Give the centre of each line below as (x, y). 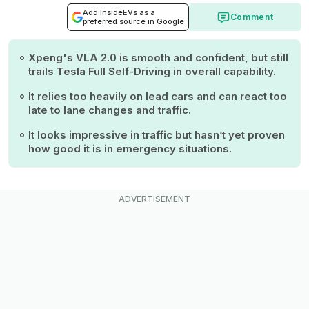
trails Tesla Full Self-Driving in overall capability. (152, 72)
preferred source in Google (133, 22)
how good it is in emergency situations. (130, 149)
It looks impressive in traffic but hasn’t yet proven (157, 135)
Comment (252, 17)
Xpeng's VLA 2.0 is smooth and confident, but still (158, 58)
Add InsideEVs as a (119, 13)
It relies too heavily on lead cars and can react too (158, 97)
